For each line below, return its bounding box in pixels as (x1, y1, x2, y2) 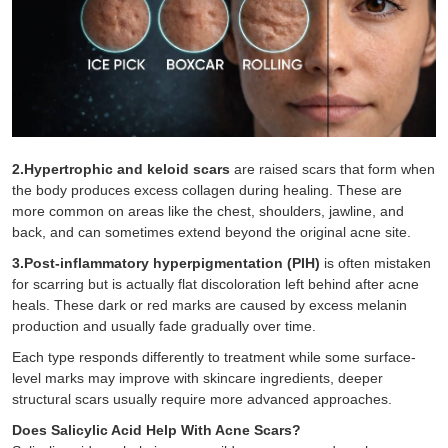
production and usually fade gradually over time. (12, 317, 316, 334)
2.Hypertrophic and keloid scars (12, 160, 230, 177)
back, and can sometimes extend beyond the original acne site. (12, 223, 411, 240)
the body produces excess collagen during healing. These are (12, 181, 402, 198)
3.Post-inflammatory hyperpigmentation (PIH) (12, 254, 320, 271)
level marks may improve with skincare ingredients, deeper (12, 369, 383, 386)
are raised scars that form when (230, 160, 435, 177)
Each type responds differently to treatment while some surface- (12, 348, 416, 365)
